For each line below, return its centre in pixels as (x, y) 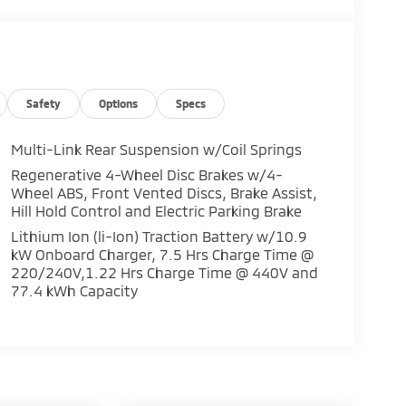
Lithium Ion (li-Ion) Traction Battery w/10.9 (159, 237)
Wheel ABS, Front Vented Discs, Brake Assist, (164, 193)
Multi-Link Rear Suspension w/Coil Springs (156, 150)
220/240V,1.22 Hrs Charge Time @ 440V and (164, 273)
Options (119, 104)
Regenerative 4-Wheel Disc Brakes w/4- (147, 175)
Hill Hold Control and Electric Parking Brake (156, 211)
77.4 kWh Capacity (74, 291)
